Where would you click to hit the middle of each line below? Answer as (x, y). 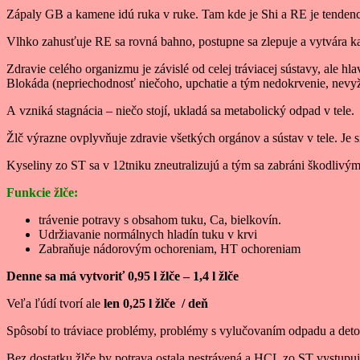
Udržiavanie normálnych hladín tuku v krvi (148, 235)
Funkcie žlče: (42, 193)
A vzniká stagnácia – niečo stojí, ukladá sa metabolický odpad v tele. (180, 111)
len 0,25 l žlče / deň (154, 304)
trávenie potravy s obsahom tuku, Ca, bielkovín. (160, 220)
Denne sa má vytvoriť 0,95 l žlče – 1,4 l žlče (123, 276)
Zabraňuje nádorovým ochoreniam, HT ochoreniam (170, 249)
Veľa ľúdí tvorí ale (53, 304)
